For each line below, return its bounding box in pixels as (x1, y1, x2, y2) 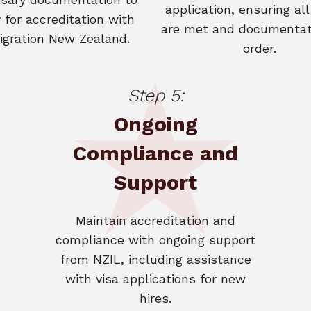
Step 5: (127, 85, 184, 106)
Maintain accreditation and (76, 213, 235, 228)
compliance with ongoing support (56, 233, 255, 247)
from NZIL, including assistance (60, 252, 251, 267)
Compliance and (73, 141, 238, 165)
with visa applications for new (65, 271, 246, 286)
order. (243, 41, 276, 56)
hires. (140, 291, 171, 305)
